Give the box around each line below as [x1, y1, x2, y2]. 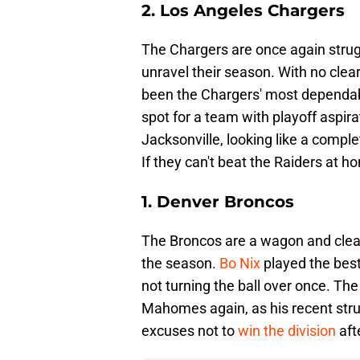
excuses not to [141, 322, 238, 340]
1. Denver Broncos [141, 192, 294, 212]
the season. [141, 255, 219, 272]
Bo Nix [219, 255, 260, 272]
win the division [238, 322, 336, 340]
